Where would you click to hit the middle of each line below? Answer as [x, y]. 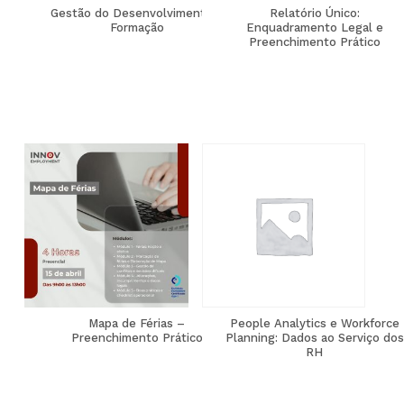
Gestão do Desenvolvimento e [137, 13]
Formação [137, 27]
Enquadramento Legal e [314, 27]
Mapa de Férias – [137, 323]
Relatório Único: [314, 13]
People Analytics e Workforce [314, 323]
